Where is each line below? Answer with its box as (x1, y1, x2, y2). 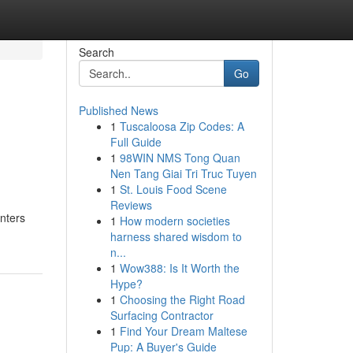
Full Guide (110, 134, 162, 150)
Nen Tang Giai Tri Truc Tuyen (110, 165, 257, 181)
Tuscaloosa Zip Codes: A (119, 118, 244, 134)
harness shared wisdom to (110, 229, 242, 244)
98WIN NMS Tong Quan (119, 150, 240, 165)
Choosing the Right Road (119, 292, 245, 307)
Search (78, 44, 114, 60)
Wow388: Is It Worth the (119, 260, 240, 276)
